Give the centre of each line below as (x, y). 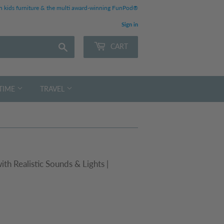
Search (77, 45)
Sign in (130, 24)
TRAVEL (53, 88)
